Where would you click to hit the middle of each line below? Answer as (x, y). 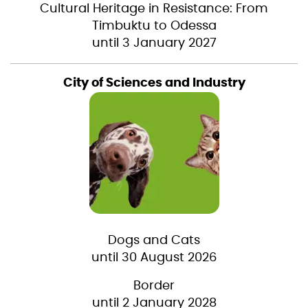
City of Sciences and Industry (154, 84)
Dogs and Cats (154, 241)
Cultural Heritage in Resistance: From (154, 9)
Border (154, 286)
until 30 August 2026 (154, 258)
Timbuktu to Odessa (154, 26)
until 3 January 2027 (154, 44)
